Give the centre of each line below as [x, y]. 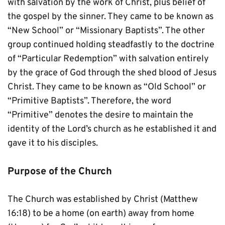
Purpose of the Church [60, 172]
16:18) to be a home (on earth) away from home [101, 214]
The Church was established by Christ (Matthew [103, 200]
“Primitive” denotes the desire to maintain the [100, 115]
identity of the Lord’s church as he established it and [112, 129]
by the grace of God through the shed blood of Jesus [112, 73]
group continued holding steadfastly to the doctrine [111, 45]
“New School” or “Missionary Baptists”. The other [106, 31]
